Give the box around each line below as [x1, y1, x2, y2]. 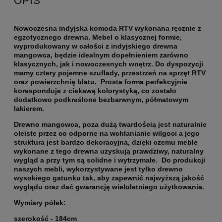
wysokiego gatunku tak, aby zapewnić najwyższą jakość [14, 174, 204, 182]
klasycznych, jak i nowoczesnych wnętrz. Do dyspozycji [14, 60, 203, 68]
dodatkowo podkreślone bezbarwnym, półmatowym [14, 96, 188, 104]
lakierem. [14, 105, 46, 113]
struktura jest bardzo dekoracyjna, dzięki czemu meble [14, 138, 198, 147]
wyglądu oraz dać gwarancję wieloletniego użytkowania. [14, 183, 204, 191]
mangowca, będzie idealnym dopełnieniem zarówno [14, 51, 188, 59]
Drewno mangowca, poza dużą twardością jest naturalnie [14, 120, 207, 129]
